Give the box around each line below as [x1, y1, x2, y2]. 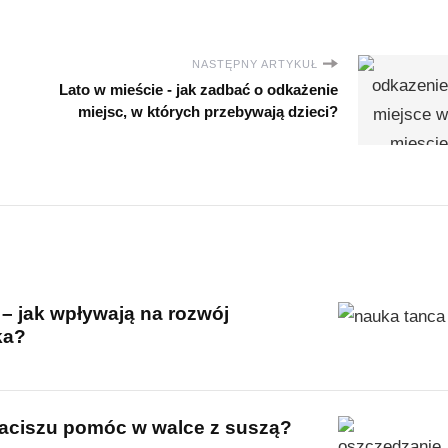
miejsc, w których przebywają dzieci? [78, 102, 338, 120]
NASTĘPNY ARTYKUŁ [192, 57, 318, 70]
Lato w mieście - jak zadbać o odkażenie [59, 80, 338, 98]
